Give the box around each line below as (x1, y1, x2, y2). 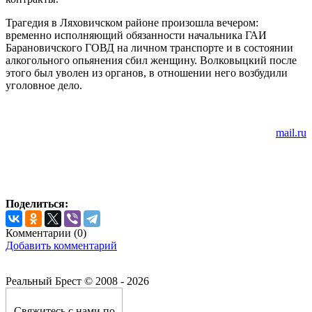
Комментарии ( (6, 226, 77, 239)
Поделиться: (6, 197, 68, 210)
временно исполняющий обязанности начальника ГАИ (6, 29, 267, 41)
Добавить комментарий (6, 239, 117, 251)
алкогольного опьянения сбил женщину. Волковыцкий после (6, 54, 297, 66)
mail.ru (276, 126, 306, 139)
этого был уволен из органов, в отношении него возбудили (6, 66, 288, 79)
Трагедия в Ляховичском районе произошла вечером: (6, 16, 258, 29)
